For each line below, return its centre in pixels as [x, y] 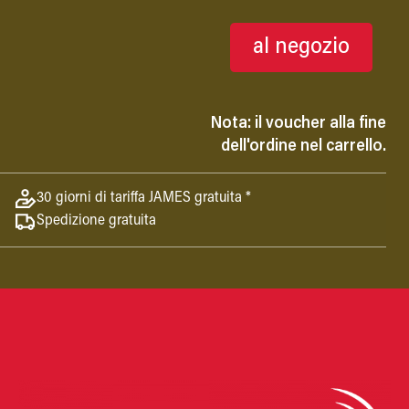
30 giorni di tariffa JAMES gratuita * [144, 199]
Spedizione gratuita [96, 221]
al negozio [301, 47]
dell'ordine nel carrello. [304, 147]
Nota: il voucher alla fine [299, 124]
